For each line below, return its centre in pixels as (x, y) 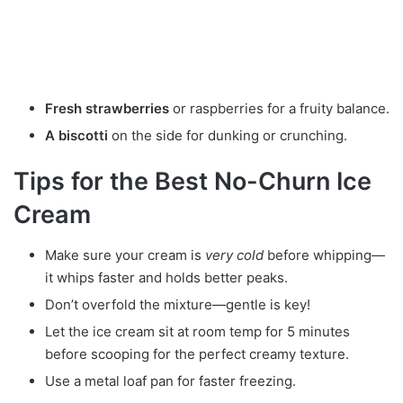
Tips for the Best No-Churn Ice (193, 182)
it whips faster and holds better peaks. (166, 277)
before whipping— (324, 255)
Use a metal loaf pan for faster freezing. (170, 381)
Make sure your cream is (125, 255)
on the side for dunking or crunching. (228, 136)
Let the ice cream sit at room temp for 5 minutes (197, 331)
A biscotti (76, 136)
